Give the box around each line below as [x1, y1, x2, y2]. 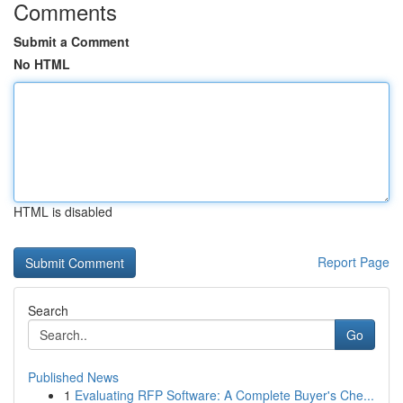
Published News [28, 368, 119, 386]
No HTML [13, 55, 70, 73]
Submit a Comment [13, 32, 130, 50]
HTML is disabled [13, 202, 112, 220]
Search [28, 301, 68, 319]
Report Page [318, 253, 390, 271]
